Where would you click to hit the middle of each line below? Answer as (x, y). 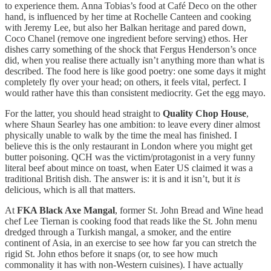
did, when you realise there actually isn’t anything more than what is (135, 60)
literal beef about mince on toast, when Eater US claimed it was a (129, 168)
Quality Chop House (204, 113)
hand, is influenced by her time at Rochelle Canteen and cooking (128, 16)
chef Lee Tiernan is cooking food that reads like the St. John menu (131, 221)
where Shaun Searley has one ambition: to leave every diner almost (132, 124)
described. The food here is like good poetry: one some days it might (135, 71)
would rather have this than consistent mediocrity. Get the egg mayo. (135, 93)
